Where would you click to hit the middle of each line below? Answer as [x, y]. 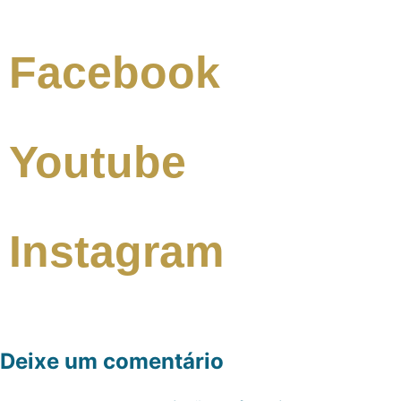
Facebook [115, 72]
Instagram [116, 251]
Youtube [98, 162]
